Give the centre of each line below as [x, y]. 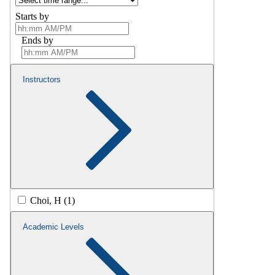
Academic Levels [53, 227]
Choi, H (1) [52, 201]
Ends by [37, 41]
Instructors [42, 80]
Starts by [32, 17]
